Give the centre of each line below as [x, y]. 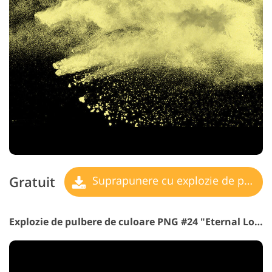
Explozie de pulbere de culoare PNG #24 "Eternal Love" [259, 221]
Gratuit [32, 182]
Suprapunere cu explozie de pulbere [167, 181]
